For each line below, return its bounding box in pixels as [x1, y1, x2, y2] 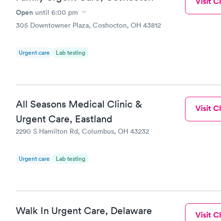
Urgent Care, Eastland [16, 113, 112, 125]
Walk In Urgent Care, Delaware [16, 204, 152, 217]
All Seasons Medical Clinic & [16, 98, 142, 110]
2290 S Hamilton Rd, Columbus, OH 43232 [16, 127, 149, 136]
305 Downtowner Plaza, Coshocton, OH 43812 [16, 20, 161, 30]
